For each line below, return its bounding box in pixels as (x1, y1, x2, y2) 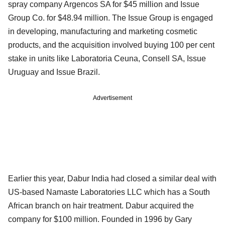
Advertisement (93, 94, 132, 101)
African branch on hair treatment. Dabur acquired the (8, 201, 194, 210)
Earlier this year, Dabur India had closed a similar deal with (8, 174, 216, 183)
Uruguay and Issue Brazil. (8, 67, 100, 76)
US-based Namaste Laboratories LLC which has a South (8, 187, 210, 196)
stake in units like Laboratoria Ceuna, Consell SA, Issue (8, 54, 206, 63)
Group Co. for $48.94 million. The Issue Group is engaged (8, 13, 213, 22)
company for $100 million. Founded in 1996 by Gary (8, 214, 192, 223)
